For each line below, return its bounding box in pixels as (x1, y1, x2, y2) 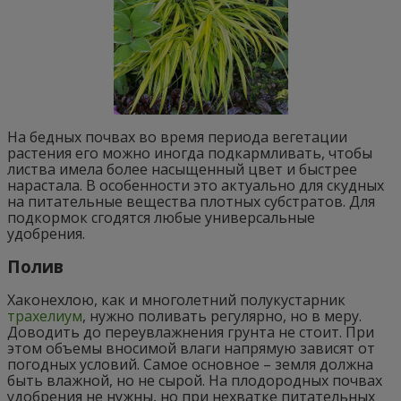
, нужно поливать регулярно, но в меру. (82, 305, 362, 326)
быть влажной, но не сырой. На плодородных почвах (7, 370, 382, 390)
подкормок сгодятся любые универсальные (7, 208, 315, 228)
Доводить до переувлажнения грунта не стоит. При (7, 321, 374, 342)
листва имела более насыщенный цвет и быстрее (7, 159, 357, 180)
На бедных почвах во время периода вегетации (7, 127, 347, 148)
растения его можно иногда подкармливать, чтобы (7, 143, 372, 164)
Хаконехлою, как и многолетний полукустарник (7, 289, 346, 310)
